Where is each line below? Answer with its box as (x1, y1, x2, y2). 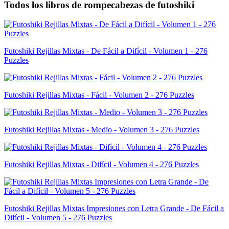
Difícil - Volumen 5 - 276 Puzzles (4, 213, 112, 222)
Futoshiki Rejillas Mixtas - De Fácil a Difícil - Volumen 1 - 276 (4, 47, 208, 56)
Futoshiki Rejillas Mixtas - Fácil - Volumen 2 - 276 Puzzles (4, 90, 194, 100)
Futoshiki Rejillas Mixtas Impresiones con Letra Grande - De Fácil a (4, 204, 224, 213)
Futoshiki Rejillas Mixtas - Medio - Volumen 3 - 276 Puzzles (4, 125, 199, 134)
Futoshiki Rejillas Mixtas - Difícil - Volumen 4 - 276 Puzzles (4, 160, 199, 169)
